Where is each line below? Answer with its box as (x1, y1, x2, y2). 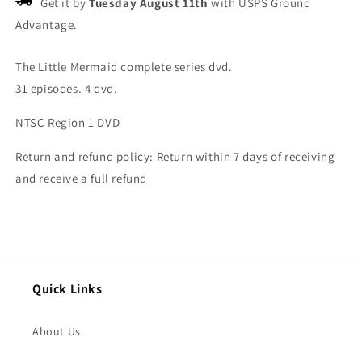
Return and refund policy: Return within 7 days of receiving (15, 148, 335, 164)
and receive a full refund (15, 170, 147, 186)
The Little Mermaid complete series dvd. (15, 58, 233, 74)
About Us (32, 324, 81, 339)
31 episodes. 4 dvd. (15, 80, 118, 96)
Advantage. (15, 16, 78, 32)
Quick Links (32, 280, 103, 297)
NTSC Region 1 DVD (15, 114, 120, 130)
